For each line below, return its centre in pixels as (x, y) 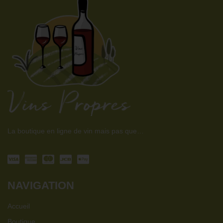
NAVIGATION (41, 186)
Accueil (19, 206)
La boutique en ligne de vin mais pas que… (76, 131)
